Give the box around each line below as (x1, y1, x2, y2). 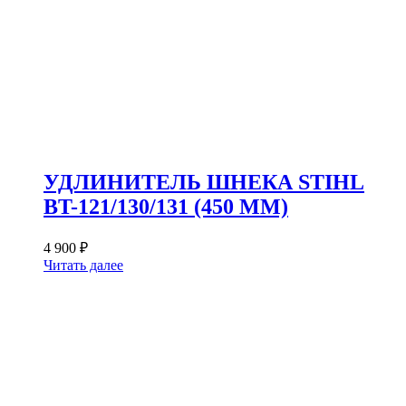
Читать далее (43, 257, 123, 274)
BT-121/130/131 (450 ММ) (43, 195, 288, 219)
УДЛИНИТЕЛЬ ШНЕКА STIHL (43, 170, 364, 195)
